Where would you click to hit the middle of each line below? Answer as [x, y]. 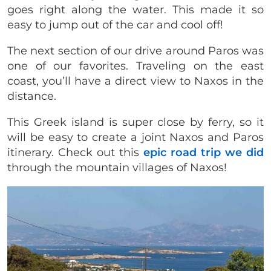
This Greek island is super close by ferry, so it [135, 122]
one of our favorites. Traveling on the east [135, 66]
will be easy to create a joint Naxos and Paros [135, 137]
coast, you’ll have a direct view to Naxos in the [135, 81]
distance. [32, 96]
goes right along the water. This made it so [135, 9]
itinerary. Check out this [75, 152]
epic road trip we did [204, 152]
